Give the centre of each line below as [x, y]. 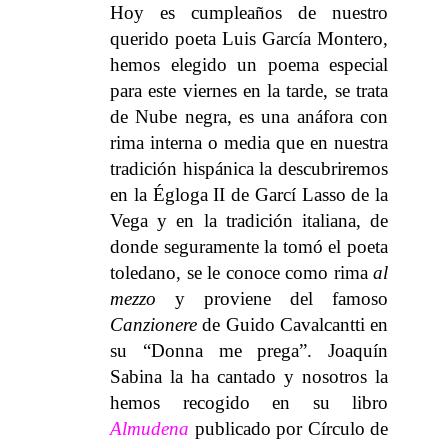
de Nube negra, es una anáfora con [249, 116]
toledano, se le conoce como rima [241, 272]
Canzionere [153, 324]
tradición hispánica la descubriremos [249, 168]
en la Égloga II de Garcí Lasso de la [249, 194]
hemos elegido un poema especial [249, 64]
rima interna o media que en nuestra [249, 142]
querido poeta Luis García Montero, [249, 38]
